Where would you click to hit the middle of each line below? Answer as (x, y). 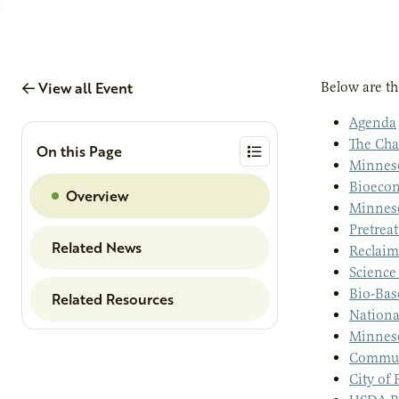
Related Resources (113, 298)
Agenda (373, 122)
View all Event (84, 87)
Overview (97, 195)
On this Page (79, 151)
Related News (97, 247)
